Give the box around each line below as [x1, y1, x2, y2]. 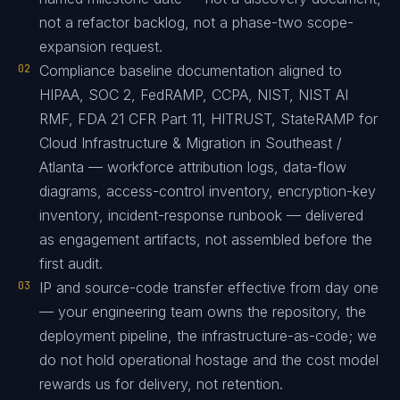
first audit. [39, 254, 103, 272]
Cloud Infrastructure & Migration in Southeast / [39, 134, 342, 152]
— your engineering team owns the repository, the [39, 303, 366, 321]
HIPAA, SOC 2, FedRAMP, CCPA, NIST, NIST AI [39, 86, 348, 104]
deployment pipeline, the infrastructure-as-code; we [39, 327, 377, 345]
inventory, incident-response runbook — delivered [39, 206, 363, 224]
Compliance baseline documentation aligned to [39, 62, 342, 79]
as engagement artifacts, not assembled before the [39, 230, 372, 248]
